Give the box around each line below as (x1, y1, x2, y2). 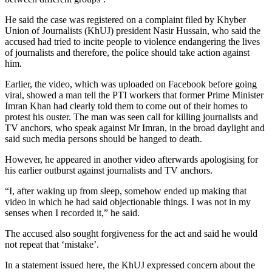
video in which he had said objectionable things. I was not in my (5, 196, 251, 207)
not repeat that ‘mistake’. (5, 239, 99, 250)
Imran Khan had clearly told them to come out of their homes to (5, 100, 248, 111)
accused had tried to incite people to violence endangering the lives (5, 36, 260, 47)
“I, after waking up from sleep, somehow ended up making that (5, 185, 246, 196)
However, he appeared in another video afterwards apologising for (5, 154, 258, 165)
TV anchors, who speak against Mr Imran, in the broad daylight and (5, 122, 265, 133)
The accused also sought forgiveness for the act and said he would (5, 228, 257, 239)
